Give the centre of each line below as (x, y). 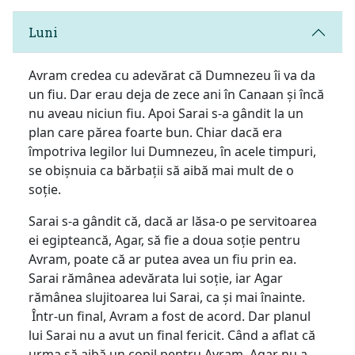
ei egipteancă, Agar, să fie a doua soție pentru (164, 240)
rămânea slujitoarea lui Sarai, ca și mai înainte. (167, 297)
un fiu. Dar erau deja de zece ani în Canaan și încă (176, 94)
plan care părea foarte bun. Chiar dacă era (155, 132)
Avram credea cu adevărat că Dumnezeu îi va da (172, 75)
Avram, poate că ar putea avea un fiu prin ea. (162, 259)
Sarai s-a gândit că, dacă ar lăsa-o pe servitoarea (173, 221)
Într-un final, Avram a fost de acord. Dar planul (170, 316)
